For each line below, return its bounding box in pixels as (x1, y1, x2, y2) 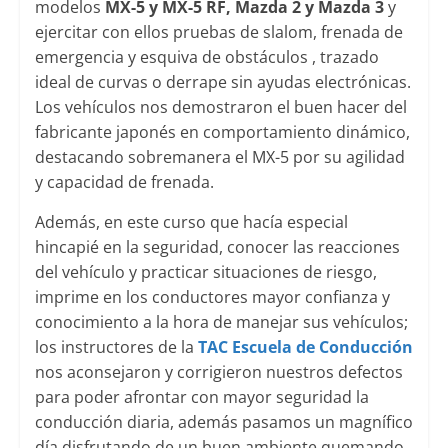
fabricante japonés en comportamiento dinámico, (34, 120, 410, 143)
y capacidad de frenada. (34, 170, 214, 193)
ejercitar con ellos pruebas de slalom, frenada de (34, 20, 403, 43)
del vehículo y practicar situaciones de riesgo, (34, 260, 377, 283)
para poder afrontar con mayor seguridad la (34, 385, 369, 408)
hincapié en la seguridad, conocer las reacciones (34, 235, 400, 258)
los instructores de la (34, 335, 198, 358)
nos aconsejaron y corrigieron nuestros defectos (34, 360, 403, 383)
